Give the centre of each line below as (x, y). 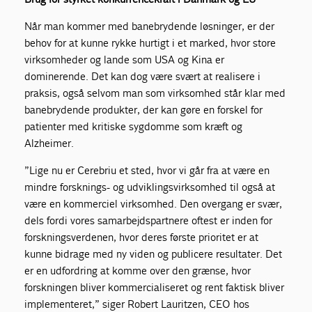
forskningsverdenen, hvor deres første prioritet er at (142, 237)
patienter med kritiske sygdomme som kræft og (134, 127)
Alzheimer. (49, 143)
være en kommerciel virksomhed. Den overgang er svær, (154, 204)
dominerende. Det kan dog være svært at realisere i (143, 77)
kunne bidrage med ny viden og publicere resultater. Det (154, 254)
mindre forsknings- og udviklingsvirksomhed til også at (150, 187)
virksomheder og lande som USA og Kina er (125, 60)
